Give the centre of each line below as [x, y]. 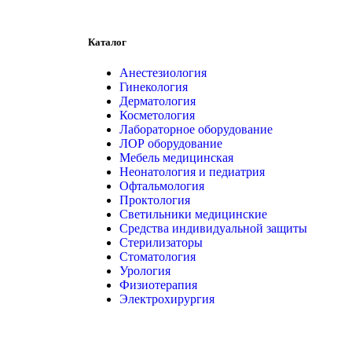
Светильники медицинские [193, 214]
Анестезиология [163, 72]
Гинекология [154, 86]
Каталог [107, 42]
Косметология [157, 115]
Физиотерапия [158, 284]
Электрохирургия [167, 299]
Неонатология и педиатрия [192, 171]
